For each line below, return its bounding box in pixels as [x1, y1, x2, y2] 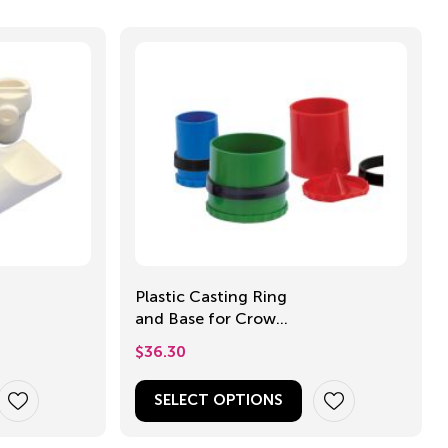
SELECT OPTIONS [154, 393, 284, 409]
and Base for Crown [135, 309, 209, 329]
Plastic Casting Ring [135, 287, 288, 307]
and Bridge [135, 331, 219, 351]
